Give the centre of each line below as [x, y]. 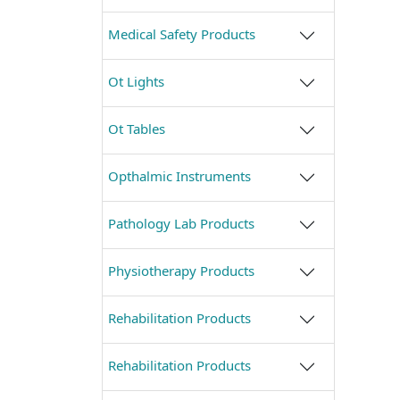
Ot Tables [137, 128]
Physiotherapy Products [181, 270]
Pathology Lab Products [181, 223]
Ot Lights [136, 81]
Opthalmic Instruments [179, 175]
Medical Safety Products [182, 33]
